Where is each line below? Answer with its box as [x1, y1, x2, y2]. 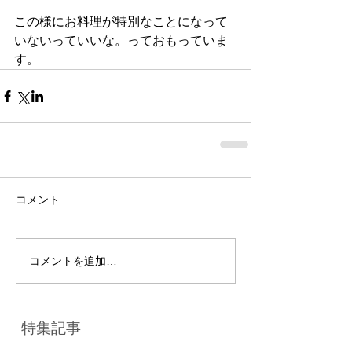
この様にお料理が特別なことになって [14, 15, 228, 28]
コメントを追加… [29, 254, 117, 267]
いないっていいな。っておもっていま [14, 34, 228, 47]
